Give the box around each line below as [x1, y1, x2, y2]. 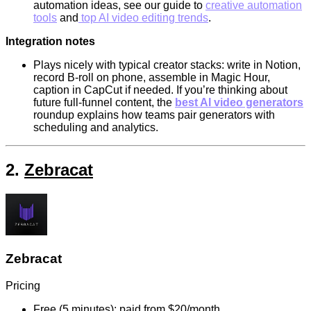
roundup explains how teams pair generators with [33, 109, 275, 121]
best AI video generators [175, 96, 303, 109]
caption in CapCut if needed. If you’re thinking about [33, 84, 287, 96]
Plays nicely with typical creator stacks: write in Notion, [33, 59, 301, 72]
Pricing [6, 279, 40, 292]
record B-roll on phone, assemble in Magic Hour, [33, 72, 270, 84]
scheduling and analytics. [33, 121, 158, 134]
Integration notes [6, 35, 95, 48]
